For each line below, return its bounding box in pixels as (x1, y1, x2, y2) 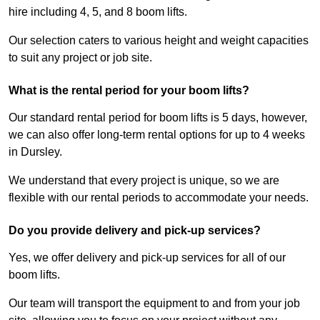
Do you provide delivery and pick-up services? (9, 224, 261, 237)
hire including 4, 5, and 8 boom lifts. (9, 6, 187, 19)
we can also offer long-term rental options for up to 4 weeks (9, 129, 305, 141)
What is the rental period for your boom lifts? (9, 84, 249, 97)
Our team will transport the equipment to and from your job (9, 297, 300, 310)
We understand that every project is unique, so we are (9, 174, 279, 187)
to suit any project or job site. (9, 51, 152, 64)
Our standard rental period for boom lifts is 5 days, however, (9, 111, 307, 124)
